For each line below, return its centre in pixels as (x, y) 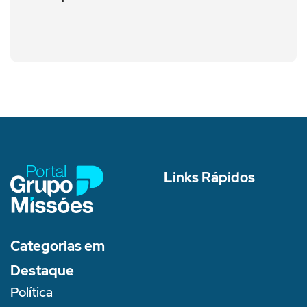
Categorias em (58, 246)
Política (32, 292)
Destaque (42, 270)
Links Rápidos (209, 178)
